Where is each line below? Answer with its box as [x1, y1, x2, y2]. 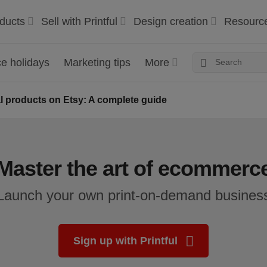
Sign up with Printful [73, 235, 181, 247]
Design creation [133, 15, 208, 27]
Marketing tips [64, 57, 131, 69]
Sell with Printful [41, 15, 117, 27]
